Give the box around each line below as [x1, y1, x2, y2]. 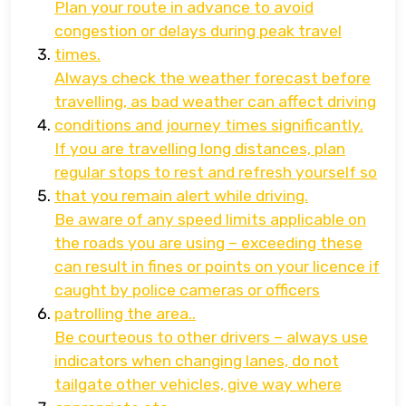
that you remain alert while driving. [54, 186, 308, 205]
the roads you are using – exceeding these [54, 233, 362, 252]
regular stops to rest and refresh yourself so [54, 162, 377, 181]
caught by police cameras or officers [54, 280, 320, 299]
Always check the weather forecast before [54, 68, 371, 87]
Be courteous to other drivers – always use [54, 327, 368, 346]
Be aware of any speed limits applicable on [54, 209, 366, 228]
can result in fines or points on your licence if [54, 256, 380, 275]
